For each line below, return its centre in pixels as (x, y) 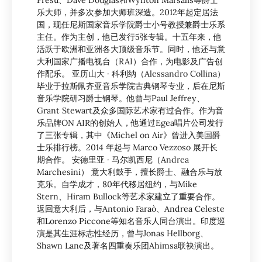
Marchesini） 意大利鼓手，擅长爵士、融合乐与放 (130, 172)
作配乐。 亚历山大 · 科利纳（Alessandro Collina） (131, 74)
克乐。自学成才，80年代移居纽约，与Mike (117, 185)
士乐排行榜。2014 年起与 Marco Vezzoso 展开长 (127, 148)
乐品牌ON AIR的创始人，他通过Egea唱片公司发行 (130, 123)
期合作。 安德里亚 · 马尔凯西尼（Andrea (113, 160)
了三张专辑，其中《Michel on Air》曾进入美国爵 (129, 135)
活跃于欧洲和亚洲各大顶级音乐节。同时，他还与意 (131, 49)
